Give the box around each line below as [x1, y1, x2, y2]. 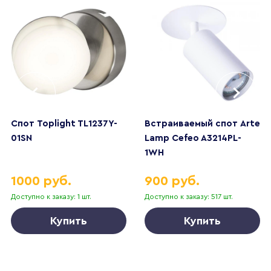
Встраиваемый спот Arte [145, 119, 261, 128]
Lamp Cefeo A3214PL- [145, 133, 242, 143]
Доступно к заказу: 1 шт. [11, 192, 92, 200]
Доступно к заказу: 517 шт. [145, 192, 233, 200]
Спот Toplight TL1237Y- [11, 119, 118, 128]
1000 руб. [11, 174, 72, 188]
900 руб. [145, 174, 200, 188]
